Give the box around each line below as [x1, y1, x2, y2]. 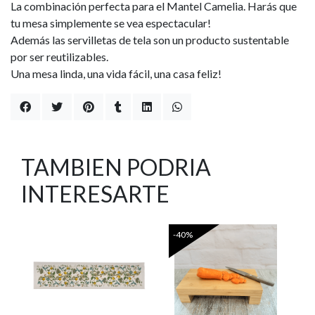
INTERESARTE [21, 180, 169, 207]
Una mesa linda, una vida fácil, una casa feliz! [11, 67, 221, 80]
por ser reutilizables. [11, 50, 108, 63]
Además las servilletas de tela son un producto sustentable [11, 33, 289, 46]
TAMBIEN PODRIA [21, 153, 211, 181]
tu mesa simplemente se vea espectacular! [11, 16, 211, 30]
